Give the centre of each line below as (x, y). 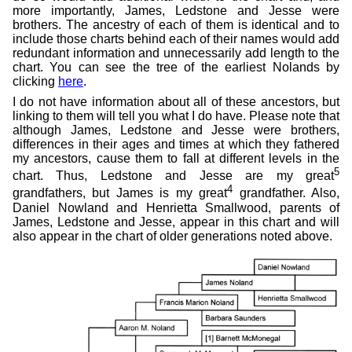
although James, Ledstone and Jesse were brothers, (176, 130)
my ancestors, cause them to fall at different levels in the (176, 158)
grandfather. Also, (286, 193)
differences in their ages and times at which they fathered (176, 144)
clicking (35, 81)
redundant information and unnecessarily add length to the (176, 53)
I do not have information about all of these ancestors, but (176, 102)
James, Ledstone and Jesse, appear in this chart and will (176, 222)
